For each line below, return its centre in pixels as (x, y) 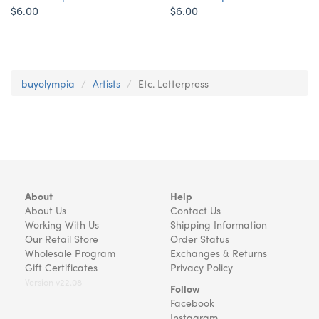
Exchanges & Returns (219, 253)
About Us (46, 210)
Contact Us (195, 210)
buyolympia (48, 83)
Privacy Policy (202, 267)
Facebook (192, 303)
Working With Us (62, 224)
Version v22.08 (53, 282)
